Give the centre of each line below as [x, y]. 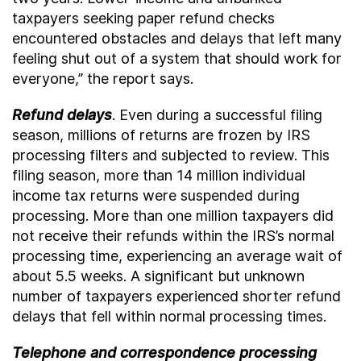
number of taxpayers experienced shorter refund [176, 296]
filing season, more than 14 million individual [159, 175]
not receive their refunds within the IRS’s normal [173, 236]
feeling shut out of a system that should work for [177, 58]
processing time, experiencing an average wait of [177, 256]
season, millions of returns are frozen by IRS [161, 135]
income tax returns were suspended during [156, 195]
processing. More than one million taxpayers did [173, 216]
